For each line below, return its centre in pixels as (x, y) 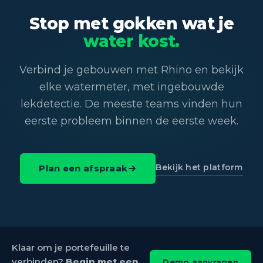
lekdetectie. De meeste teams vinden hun (131, 104)
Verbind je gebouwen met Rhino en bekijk (131, 70)
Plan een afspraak (83, 168)
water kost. (131, 41)
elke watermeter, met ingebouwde (131, 87)
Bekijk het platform (199, 168)
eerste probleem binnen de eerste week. (131, 121)
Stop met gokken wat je (131, 23)
